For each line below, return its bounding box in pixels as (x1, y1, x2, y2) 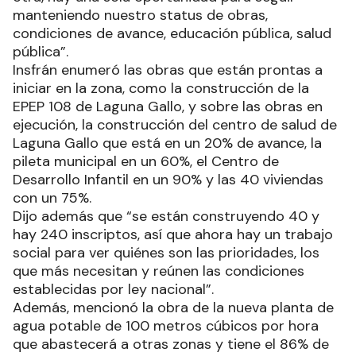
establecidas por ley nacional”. (13, 279, 214, 299)
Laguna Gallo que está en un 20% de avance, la (13, 133, 322, 153)
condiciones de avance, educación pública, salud (13, 23, 331, 43)
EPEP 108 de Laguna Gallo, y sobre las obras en (13, 96, 323, 116)
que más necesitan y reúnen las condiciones (13, 261, 304, 281)
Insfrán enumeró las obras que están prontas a (13, 60, 323, 79)
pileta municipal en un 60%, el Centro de (13, 151, 279, 171)
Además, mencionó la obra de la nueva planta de (13, 297, 334, 317)
